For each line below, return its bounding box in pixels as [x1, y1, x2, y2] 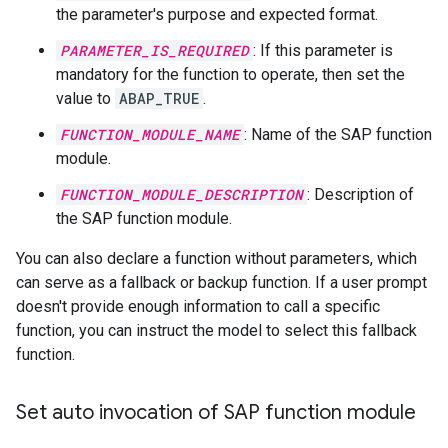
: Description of [307, 185, 414, 205]
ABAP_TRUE [119, 89, 199, 109]
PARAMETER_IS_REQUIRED [60, 41, 249, 61]
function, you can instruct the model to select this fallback [16, 321, 417, 341]
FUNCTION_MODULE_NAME [60, 125, 240, 145]
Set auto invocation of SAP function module [16, 400, 416, 426]
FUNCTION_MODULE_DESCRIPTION [60, 185, 303, 205]
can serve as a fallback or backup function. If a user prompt [16, 273, 427, 293]
